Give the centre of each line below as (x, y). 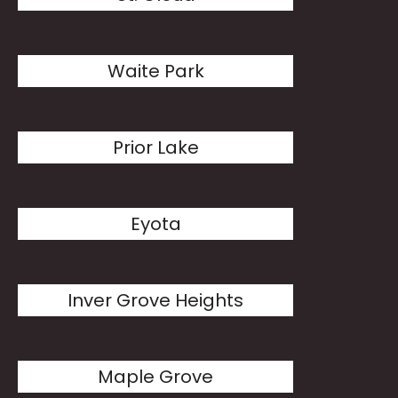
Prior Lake (155, 147)
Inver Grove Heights (156, 300)
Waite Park (155, 71)
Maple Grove (156, 377)
